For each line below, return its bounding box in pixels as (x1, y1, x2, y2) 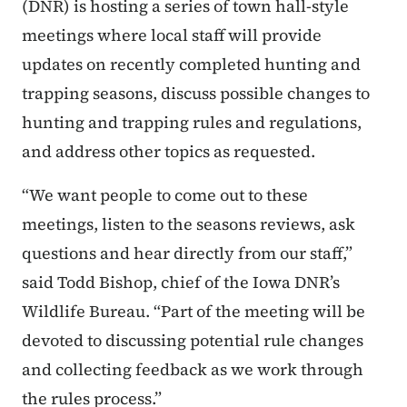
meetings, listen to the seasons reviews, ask (22, 213, 355, 236)
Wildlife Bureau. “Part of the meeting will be (22, 300, 365, 323)
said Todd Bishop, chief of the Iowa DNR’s (22, 271, 340, 294)
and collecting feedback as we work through (22, 358, 363, 382)
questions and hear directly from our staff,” (22, 242, 352, 265)
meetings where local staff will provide (22, 24, 322, 47)
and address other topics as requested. (22, 140, 315, 164)
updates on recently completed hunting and (22, 53, 361, 76)
